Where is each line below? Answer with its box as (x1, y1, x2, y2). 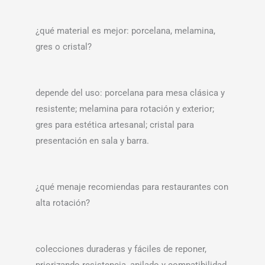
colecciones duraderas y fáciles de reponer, (35, 244, 206, 255)
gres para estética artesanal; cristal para (35, 119, 194, 131)
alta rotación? (35, 198, 90, 209)
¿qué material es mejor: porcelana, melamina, (35, 25, 215, 37)
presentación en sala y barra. (35, 135, 149, 147)
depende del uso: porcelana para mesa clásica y (35, 88, 225, 99)
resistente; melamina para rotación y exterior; (35, 104, 214, 115)
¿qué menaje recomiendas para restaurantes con (35, 182, 228, 193)
